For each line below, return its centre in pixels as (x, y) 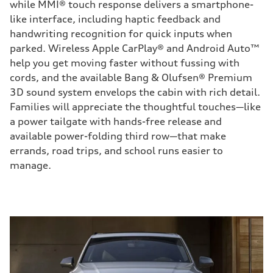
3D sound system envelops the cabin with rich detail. (135, 92)
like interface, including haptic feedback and (115, 19)
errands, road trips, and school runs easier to (116, 151)
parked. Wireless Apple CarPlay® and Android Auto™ (135, 48)
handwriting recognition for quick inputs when (121, 34)
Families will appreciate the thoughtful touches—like (135, 107)
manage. (30, 165)
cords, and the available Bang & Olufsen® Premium (131, 77)
